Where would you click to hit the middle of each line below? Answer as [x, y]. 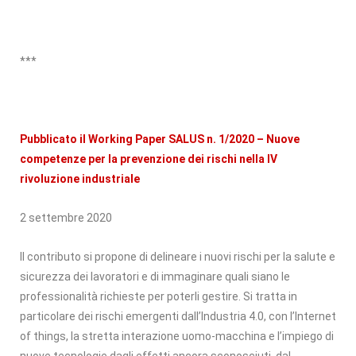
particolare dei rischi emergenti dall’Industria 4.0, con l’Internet [178, 316]
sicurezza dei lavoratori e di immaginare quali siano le [155, 276]
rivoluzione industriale [80, 178]
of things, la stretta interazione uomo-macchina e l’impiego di [177, 336]
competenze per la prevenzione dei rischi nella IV [149, 159]
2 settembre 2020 [66, 217]
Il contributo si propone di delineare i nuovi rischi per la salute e [178, 256]
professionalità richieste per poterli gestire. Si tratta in [159, 296]
